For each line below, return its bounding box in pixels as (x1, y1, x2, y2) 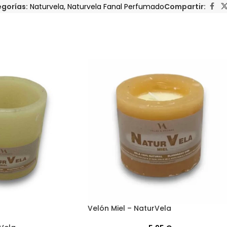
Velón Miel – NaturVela (88, 203, 171, 213)
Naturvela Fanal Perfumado (67, 1, 164, 12)
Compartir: (164, 1, 206, 12)
